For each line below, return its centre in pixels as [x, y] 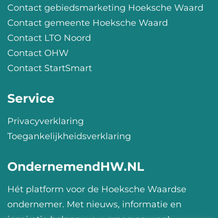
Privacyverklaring [45, 121]
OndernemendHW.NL [76, 167]
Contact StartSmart [50, 68]
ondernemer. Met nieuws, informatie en [94, 204]
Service [31, 99]
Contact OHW [38, 53]
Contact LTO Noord [49, 38]
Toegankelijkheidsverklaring [69, 136]
